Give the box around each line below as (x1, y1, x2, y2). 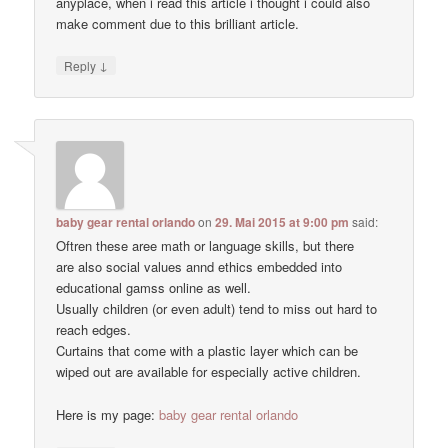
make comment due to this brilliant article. (56, 13, 300, 33)
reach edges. (56, 320, 132, 340)
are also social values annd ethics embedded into (56, 257, 343, 277)
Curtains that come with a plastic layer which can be (56, 341, 359, 361)
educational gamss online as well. (56, 278, 252, 298)
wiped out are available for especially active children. (56, 362, 362, 382)
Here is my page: (56, 404, 160, 424)
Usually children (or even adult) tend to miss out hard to (56, 299, 378, 319)
